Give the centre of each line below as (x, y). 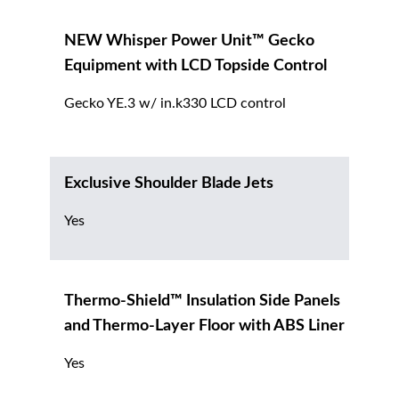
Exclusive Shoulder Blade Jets (169, 184)
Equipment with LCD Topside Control (195, 66)
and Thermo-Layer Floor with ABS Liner (204, 326)
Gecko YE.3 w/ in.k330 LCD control (175, 104)
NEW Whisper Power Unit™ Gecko (189, 41)
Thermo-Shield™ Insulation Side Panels (202, 301)
